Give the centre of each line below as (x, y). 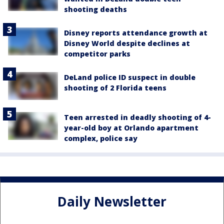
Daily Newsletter (112, 201)
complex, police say (101, 138)
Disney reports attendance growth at (136, 32)
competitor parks (97, 53)
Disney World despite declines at (127, 43)
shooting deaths (95, 9)
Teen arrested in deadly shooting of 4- (137, 117)
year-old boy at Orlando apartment (131, 128)
